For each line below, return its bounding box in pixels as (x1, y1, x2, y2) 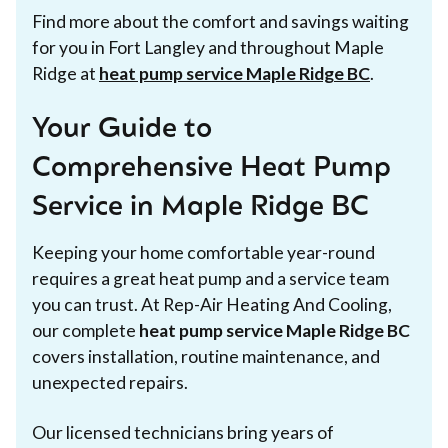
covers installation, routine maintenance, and (32, 345, 380, 367)
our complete (32, 319, 139, 341)
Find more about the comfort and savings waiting (32, 10, 409, 32)
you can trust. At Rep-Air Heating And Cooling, (32, 293, 392, 315)
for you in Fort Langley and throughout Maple (32, 36, 384, 58)
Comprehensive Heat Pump (32, 154, 391, 183)
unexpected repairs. (32, 371, 188, 393)
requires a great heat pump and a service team (32, 267, 389, 289)
